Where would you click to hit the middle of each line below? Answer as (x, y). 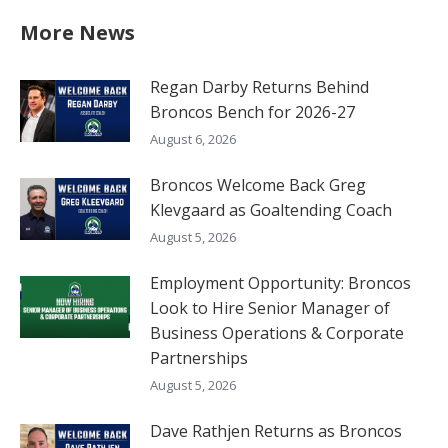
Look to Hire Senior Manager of (270, 308)
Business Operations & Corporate (277, 333)
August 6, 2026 (193, 139)
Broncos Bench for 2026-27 (252, 112)
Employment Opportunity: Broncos (280, 283)
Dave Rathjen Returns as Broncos (276, 431)
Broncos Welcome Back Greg (258, 185)
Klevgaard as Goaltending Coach (271, 210)
